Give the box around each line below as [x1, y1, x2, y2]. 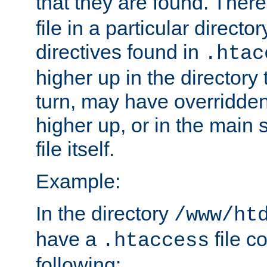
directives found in [36, 40, 204, 63]
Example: [36, 169, 120, 193]
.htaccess [102, 229, 209, 252]
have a [36, 227, 102, 250]
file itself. [36, 137, 114, 160]
